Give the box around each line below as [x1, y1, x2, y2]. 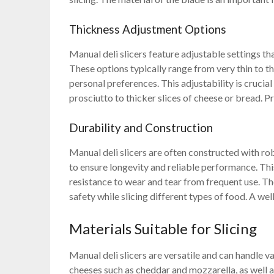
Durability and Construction [69, 121, 213, 135]
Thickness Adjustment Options [69, 23, 227, 37]
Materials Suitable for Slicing [69, 220, 257, 238]
